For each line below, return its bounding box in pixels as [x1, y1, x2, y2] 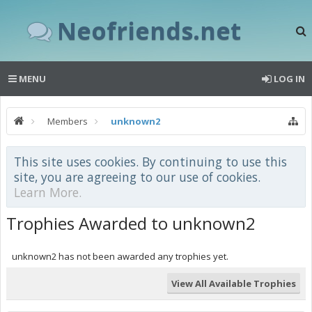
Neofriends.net [57, 14, 241, 47]
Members [47, 115, 88, 127]
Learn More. [14, 184, 81, 201]
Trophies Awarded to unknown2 [6, 212, 256, 235]
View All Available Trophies [171, 277, 296, 290]
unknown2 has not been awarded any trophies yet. [12, 250, 228, 263]
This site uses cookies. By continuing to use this [14, 153, 287, 170]
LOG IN [274, 72, 305, 85]
